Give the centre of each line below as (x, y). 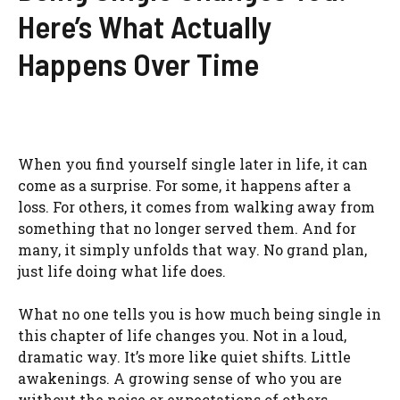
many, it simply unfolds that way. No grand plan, (192, 250)
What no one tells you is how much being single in (200, 314)
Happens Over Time (138, 64)
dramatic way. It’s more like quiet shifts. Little (184, 357)
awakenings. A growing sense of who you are (180, 379)
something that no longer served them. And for (187, 229)
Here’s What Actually (145, 26)
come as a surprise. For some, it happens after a (184, 186)
